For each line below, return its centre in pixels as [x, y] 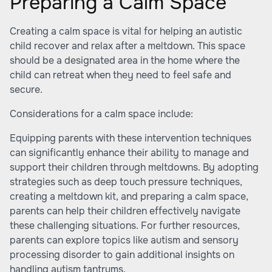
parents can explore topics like [80, 240]
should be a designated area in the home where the [125, 60]
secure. [26, 90]
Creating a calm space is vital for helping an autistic [126, 31]
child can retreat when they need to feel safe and [121, 75]
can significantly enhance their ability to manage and [129, 153]
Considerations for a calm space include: [101, 114]
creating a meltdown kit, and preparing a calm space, [129, 196]
